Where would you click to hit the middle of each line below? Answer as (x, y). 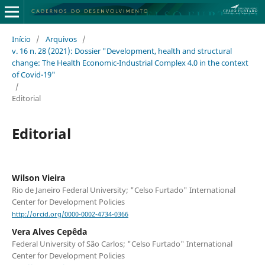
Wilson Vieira (38, 177)
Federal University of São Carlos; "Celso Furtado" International (122, 244)
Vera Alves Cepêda (49, 232)
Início (21, 39)
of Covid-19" (33, 74)
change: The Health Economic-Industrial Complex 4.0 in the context (130, 62)
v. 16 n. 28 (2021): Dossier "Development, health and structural (122, 51)
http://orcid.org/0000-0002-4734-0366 (70, 214)
